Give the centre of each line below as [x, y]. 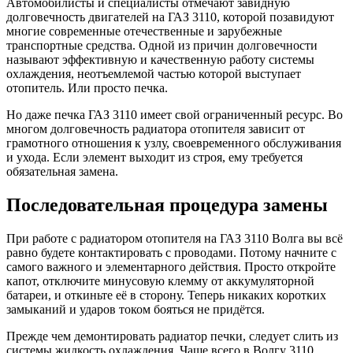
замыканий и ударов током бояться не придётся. [136, 309]
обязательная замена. [62, 172]
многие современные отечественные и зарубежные [144, 32]
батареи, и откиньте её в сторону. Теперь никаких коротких [166, 295]
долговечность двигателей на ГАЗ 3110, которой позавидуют [170, 17]
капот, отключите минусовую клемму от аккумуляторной [160, 281]
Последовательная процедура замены [167, 205]
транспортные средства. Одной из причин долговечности [162, 46]
